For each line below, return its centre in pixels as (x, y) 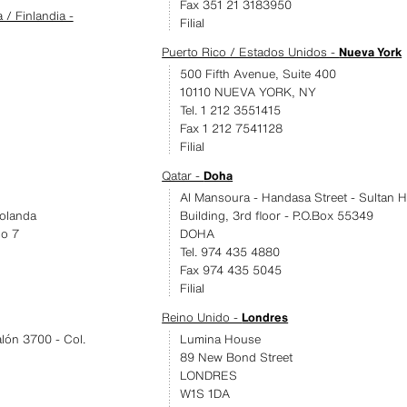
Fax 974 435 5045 (231, 270)
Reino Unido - (202, 318)
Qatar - (183, 176)
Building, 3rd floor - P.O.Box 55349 (277, 216)
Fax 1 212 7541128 (232, 129)
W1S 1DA (205, 394)
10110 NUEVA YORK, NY (248, 92)
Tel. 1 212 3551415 (231, 110)
